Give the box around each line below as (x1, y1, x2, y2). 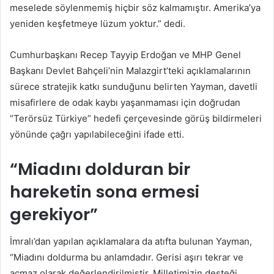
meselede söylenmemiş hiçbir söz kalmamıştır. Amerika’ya (10, 1, 261, 13)
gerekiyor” (10, 202, 98, 226)
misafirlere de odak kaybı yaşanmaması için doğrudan (10, 96, 240, 108)
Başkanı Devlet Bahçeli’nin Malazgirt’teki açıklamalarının (10, 64, 251, 76)
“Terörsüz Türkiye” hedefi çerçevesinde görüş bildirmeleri (10, 112, 262, 124)
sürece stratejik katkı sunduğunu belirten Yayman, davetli (10, 80, 257, 92)
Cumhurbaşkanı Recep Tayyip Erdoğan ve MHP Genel (10, 48, 241, 61)
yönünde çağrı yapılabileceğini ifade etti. (10, 128, 184, 140)
